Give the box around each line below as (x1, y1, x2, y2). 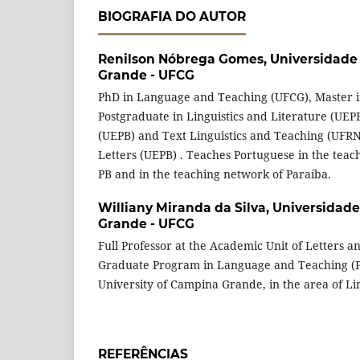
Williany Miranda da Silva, (98, 200, 272, 216)
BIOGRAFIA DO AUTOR (98, 9, 246, 25)
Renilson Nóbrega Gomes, (98, 51, 270, 67)
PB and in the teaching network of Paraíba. (98, 166, 331, 182)
